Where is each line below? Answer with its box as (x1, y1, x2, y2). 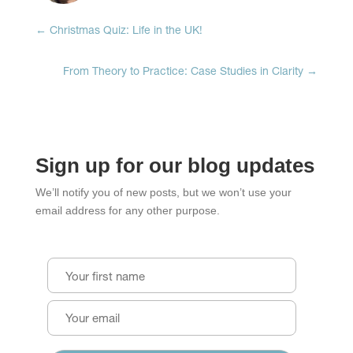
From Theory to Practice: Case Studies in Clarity (63, 67, 304, 79)
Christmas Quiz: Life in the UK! (49, 26, 203, 38)
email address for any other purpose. (35, 204, 220, 217)
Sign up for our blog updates (35, 154, 314, 178)
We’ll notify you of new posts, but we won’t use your (35, 186, 292, 199)
